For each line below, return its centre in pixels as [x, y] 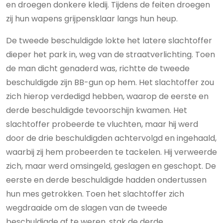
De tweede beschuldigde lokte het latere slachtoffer [109, 41]
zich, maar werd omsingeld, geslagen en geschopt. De [111, 166]
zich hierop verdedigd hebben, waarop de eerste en [107, 96]
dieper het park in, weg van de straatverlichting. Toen [111, 55]
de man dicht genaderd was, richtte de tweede [98, 68]
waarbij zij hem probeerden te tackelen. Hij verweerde [111, 152]
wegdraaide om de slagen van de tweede [87, 208]
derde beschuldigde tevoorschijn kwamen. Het [97, 110]
